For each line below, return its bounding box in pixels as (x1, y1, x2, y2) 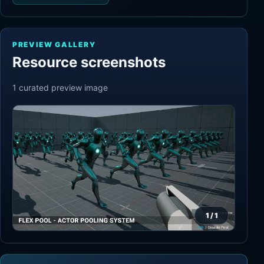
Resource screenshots (12, 54, 166, 71)
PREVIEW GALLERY (12, 40, 96, 49)
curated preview (16, 82, 84, 93)
